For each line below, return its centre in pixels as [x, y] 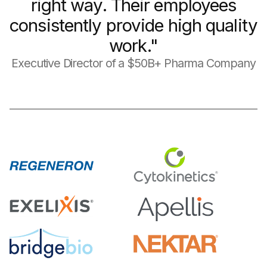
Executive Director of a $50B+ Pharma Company [133, 63]
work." [133, 45]
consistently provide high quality [133, 25]
